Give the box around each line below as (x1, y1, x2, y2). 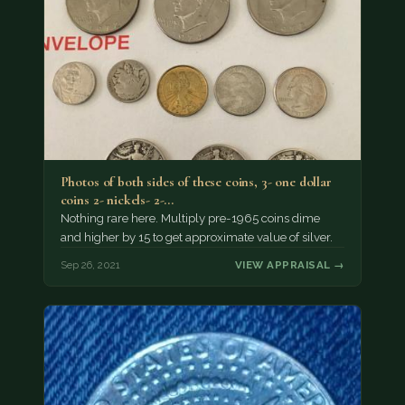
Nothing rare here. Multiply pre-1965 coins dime (60, 212, 320, 226)
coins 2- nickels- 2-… (60, 192, 174, 209)
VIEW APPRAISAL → (235, 258, 345, 271)
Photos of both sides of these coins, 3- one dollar (60, 174, 332, 191)
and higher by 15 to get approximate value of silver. (60, 231, 333, 245)
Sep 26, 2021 (60, 258, 120, 271)
